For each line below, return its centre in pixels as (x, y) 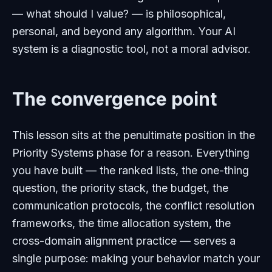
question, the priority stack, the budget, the (120, 188)
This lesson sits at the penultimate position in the (134, 135)
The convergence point (114, 99)
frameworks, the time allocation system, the (121, 223)
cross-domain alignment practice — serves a (124, 241)
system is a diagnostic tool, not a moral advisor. (131, 49)
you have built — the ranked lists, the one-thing (131, 170)
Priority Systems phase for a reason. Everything (131, 153)
